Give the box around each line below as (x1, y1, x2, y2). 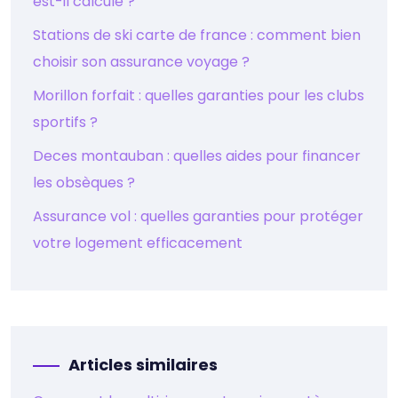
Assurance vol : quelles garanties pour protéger (33, 205, 363, 227)
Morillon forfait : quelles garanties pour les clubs (33, 84, 364, 106)
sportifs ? (33, 111, 98, 132)
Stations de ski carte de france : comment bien (33, 24, 361, 45)
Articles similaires (68, 353, 218, 376)
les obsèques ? (33, 171, 135, 193)
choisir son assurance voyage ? (33, 51, 250, 72)
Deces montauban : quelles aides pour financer (33, 145, 361, 166)
